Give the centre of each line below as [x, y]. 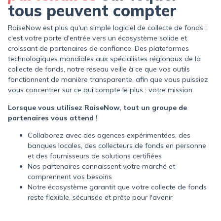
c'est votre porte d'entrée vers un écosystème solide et [97, 38]
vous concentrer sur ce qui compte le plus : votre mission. [101, 90]
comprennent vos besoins [70, 176]
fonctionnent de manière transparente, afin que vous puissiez [108, 80]
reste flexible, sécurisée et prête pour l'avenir [100, 197]
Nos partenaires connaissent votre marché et [101, 166]
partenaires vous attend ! [53, 118]
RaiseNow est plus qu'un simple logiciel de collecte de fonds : [107, 28]
